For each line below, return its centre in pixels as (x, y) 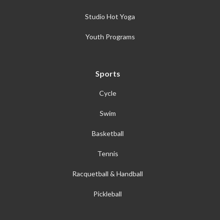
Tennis (108, 153)
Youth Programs (110, 36)
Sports (108, 73)
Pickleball (108, 193)
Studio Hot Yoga (110, 16)
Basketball (108, 133)
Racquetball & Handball (108, 173)
